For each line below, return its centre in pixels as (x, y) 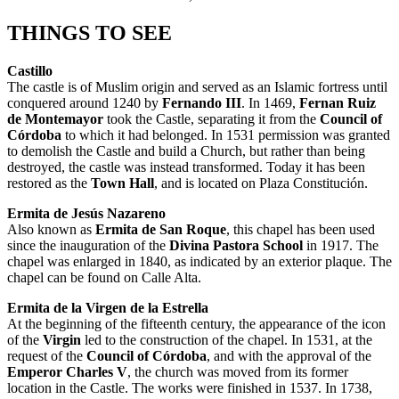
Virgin (62, 340)
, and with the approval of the (289, 356)
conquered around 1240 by (85, 103)
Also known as (51, 230)
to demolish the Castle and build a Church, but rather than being (186, 151)
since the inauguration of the (88, 246)
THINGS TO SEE (90, 33)
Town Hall (122, 183)
